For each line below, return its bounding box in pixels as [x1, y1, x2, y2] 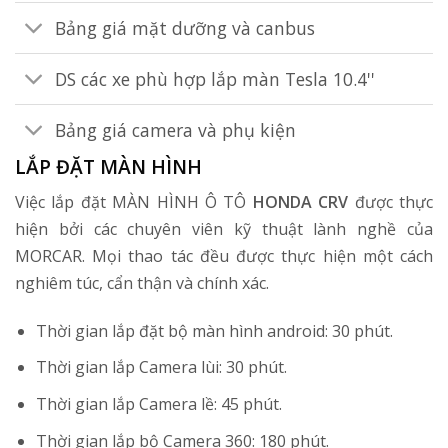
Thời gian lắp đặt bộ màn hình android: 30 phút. [35, 319, 393, 342]
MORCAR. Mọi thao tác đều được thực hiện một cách [15, 245, 433, 268]
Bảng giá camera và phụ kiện [55, 117, 297, 142]
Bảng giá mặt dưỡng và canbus [55, 15, 316, 40]
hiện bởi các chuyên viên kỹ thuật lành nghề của [15, 218, 433, 241]
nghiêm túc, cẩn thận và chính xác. [15, 272, 269, 295]
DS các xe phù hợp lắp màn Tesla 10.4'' [55, 66, 376, 91]
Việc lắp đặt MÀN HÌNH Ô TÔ [15, 191, 253, 214]
